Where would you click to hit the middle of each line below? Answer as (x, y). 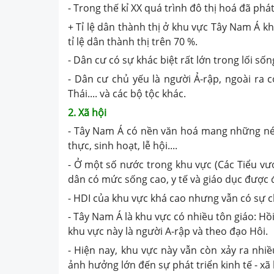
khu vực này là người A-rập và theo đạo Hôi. (168, 231)
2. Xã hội (87, 112)
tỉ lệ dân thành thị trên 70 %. (133, 41)
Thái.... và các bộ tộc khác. (127, 94)
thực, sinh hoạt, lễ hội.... (123, 146)
